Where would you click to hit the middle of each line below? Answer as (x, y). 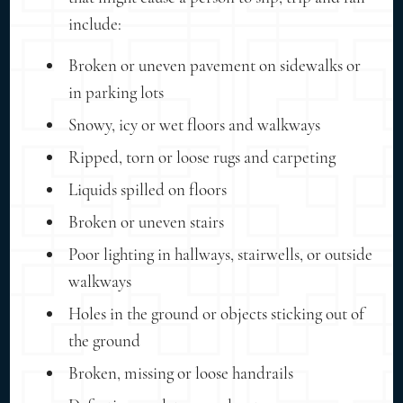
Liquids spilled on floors (148, 189)
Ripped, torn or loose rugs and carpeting (202, 157)
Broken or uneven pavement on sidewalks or (215, 65)
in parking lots (116, 92)
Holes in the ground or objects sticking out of (217, 313)
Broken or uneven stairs (147, 221)
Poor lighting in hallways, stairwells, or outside (221, 254)
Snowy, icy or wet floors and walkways (195, 124)
